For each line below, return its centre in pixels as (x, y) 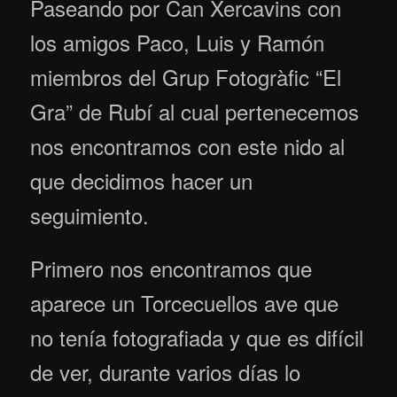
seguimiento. (90, 214)
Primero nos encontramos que (171, 268)
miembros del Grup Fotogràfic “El (186, 76)
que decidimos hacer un (142, 180)
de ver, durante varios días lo (166, 371)
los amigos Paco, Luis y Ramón (178, 42)
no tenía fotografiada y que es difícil (197, 337)
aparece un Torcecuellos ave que (185, 302)
